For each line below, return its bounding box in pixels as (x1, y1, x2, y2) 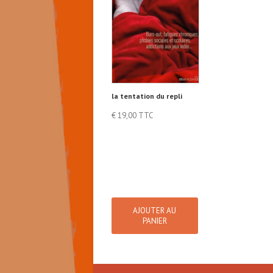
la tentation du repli (112, 91, 182, 101)
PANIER (142, 215, 167, 226)
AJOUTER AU (133, 205, 177, 216)
